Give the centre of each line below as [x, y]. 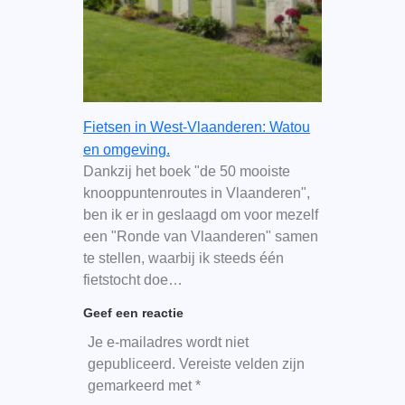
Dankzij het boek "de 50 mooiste [186, 171]
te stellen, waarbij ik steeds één [183, 258]
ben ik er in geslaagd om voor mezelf [200, 214]
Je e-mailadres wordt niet [168, 342]
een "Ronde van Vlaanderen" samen [200, 236]
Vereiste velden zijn [241, 363]
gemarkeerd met [141, 385]
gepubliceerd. [131, 363]
